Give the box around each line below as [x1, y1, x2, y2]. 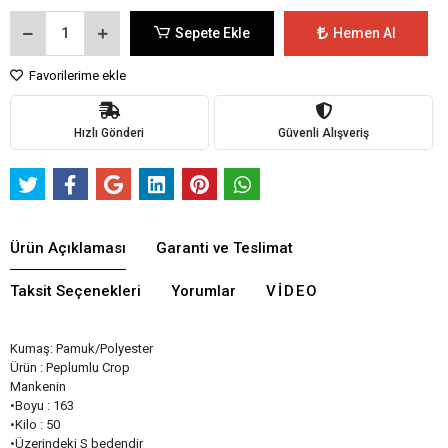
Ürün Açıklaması [10, 238, 126, 257]
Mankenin [10, 378, 66, 394]
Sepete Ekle [175, 24, 251, 41]
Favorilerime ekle [26, 67, 126, 83]
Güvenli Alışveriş [277, 126, 369, 141]
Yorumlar [171, 281, 236, 300]
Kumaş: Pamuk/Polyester [10, 340, 153, 356]
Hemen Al [332, 24, 396, 41]
